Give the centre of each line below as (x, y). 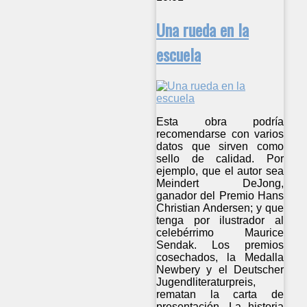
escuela (179, 54)
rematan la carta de (220, 295)
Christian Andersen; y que (220, 208)
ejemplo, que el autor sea (220, 171)
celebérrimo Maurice (220, 233)
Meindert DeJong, (220, 184)
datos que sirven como (220, 147)
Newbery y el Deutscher (220, 270)
